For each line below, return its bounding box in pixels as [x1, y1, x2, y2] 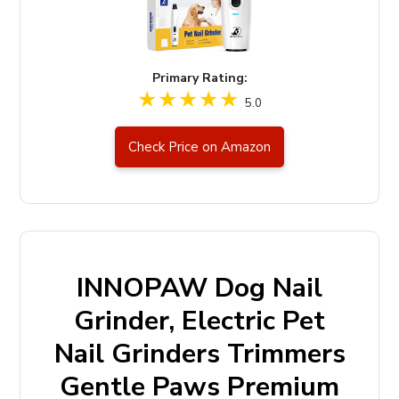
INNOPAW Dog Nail [77, 270, 322, 306]
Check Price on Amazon [128, 138, 271, 156]
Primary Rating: [151, 69, 248, 86]
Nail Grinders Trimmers [53, 336, 346, 372]
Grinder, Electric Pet [74, 303, 325, 339]
